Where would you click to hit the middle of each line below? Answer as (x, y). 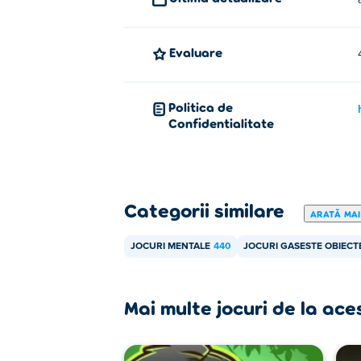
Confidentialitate (221, 123)
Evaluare (199, 52)
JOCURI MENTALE (170, 247)
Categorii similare (204, 210)
